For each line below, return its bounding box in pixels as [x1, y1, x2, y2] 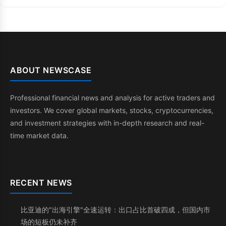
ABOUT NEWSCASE [10, 65, 91, 75]
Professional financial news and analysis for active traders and [10, 93, 215, 102]
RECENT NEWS [10, 178, 72, 188]
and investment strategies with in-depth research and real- [10, 119, 204, 127]
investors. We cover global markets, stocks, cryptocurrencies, [10, 106, 213, 115]
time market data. [10, 131, 69, 140]
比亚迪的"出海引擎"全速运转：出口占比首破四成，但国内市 [21, 205, 210, 214]
